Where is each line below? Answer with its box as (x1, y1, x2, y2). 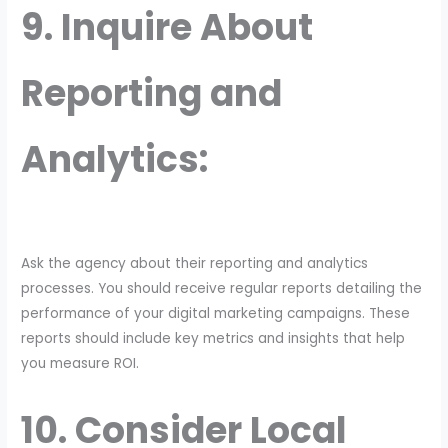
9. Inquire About (21, 2, 314, 54)
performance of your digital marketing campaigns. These (21, 303, 411, 323)
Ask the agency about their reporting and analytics (21, 253, 369, 273)
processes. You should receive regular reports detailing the (21, 278, 423, 298)
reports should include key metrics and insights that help (21, 328, 406, 348)
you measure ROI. (21, 353, 140, 373)
